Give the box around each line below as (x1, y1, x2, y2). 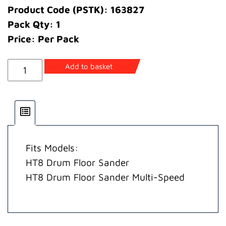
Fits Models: (26, 142, 78, 154)
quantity (7, 104, 44, 116)
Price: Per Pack (8, 33, 79, 45)
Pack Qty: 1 (8, 19, 61, 30)
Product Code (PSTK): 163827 (8, 4, 144, 16)
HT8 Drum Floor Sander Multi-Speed (26, 172, 185, 183)
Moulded (7, 75, 44, 86)
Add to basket (65, 62, 112, 71)
